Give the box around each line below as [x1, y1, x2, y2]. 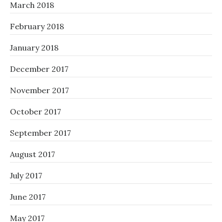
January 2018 [10, 43, 58, 53]
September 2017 [10, 128, 71, 138]
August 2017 [10, 149, 55, 159]
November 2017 [10, 85, 69, 95]
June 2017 [10, 192, 46, 202]
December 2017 [10, 64, 68, 74]
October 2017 [10, 107, 61, 116]
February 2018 [10, 21, 64, 31]
